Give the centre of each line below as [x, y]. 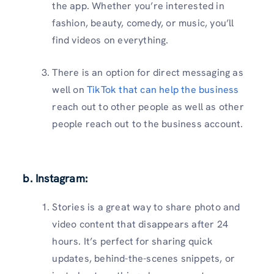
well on [69, 89]
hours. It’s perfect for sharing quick [132, 241]
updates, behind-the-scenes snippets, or [144, 258]
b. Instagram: [55, 178]
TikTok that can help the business [163, 89]
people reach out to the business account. [148, 124]
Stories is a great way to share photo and [146, 207]
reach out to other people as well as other [148, 106]
